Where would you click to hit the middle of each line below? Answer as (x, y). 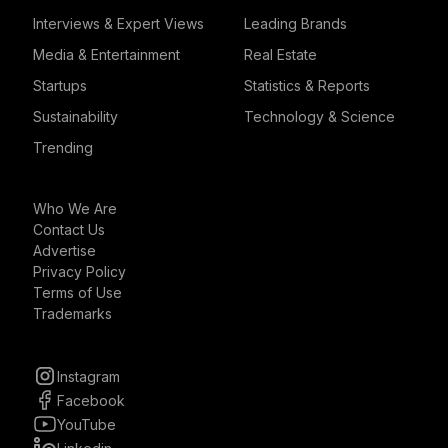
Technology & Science (319, 116)
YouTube (86, 424)
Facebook (91, 400)
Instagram (88, 376)
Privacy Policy (79, 271)
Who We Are (75, 208)
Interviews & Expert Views (118, 23)
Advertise (64, 250)
